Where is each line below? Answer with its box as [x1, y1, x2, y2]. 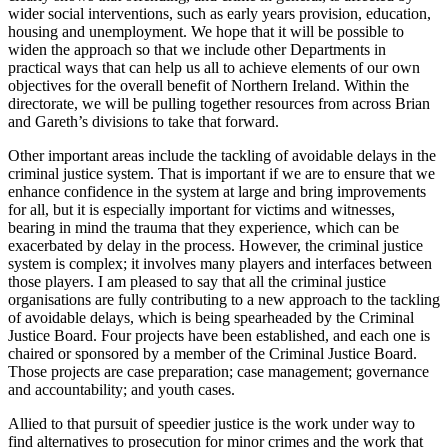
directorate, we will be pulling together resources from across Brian [8, 95, 430, 113]
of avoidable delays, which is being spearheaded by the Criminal [8, 309, 414, 327]
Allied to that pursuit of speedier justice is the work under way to [8, 415, 415, 433]
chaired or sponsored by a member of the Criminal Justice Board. [8, 345, 417, 363]
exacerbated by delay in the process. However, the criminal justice [8, 237, 423, 255]
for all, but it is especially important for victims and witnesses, [8, 201, 395, 219]
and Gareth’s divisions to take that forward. [8, 113, 279, 131]
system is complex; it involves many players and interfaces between [8, 255, 432, 273]
